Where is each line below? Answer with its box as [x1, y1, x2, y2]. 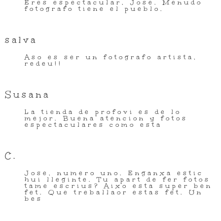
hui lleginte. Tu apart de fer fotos [25, 175, 211, 184]
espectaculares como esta [25, 120, 162, 129]
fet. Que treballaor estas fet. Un [25, 188, 203, 197]
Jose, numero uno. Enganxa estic [25, 169, 204, 178]
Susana [5, 89, 50, 101]
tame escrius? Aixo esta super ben [25, 182, 213, 190]
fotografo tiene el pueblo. [25, 4, 164, 13]
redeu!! [25, 59, 63, 68]
